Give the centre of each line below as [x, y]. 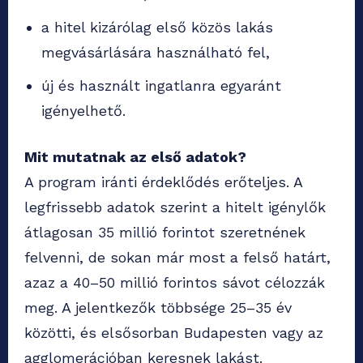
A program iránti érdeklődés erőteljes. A [163, 182]
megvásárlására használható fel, [156, 53]
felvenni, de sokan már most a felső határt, [177, 258]
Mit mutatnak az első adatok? [135, 157]
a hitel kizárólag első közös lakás [157, 28]
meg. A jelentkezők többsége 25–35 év [158, 308]
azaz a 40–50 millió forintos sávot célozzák [175, 283]
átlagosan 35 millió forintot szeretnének [165, 233]
